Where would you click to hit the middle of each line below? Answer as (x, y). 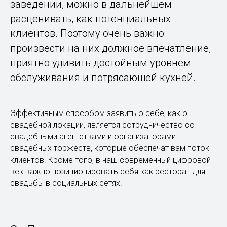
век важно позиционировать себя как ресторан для (108, 172)
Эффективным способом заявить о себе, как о (99, 113)
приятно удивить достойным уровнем (101, 63)
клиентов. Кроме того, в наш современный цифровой (110, 160)
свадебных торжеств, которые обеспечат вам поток (110, 148)
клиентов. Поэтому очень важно (87, 34)
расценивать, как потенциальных (90, 19)
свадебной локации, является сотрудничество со (102, 125)
